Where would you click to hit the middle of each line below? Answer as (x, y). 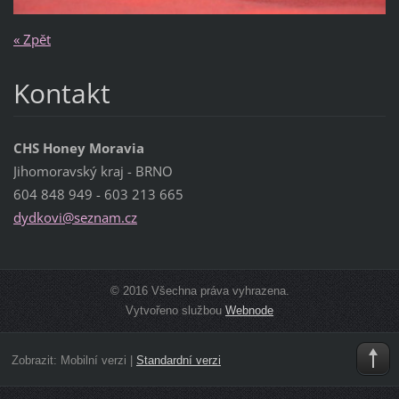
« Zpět (32, 39)
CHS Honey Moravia (78, 148)
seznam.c (102, 218)
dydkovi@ (43, 218)
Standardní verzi (178, 360)
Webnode (249, 311)
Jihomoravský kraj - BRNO (93, 171)
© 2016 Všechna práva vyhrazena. (199, 291)
